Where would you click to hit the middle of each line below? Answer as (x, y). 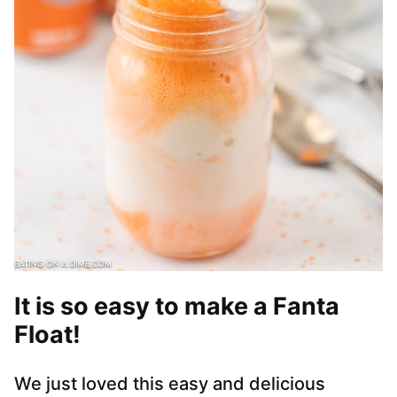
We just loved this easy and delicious (170, 384)
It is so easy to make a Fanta (177, 307)
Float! (47, 335)
